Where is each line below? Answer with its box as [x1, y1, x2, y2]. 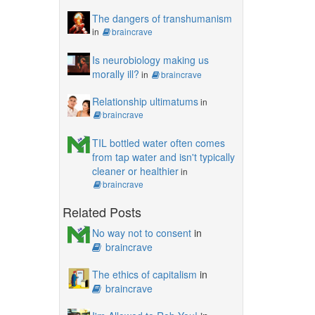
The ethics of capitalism [91, 266, 197, 281]
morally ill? [91, 66, 139, 81]
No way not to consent [91, 225, 191, 240]
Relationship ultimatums [91, 94, 198, 108]
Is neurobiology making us [91, 52, 209, 67]
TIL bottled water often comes [91, 135, 225, 150]
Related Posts [62, 202, 141, 221]
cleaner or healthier [91, 163, 179, 178]
